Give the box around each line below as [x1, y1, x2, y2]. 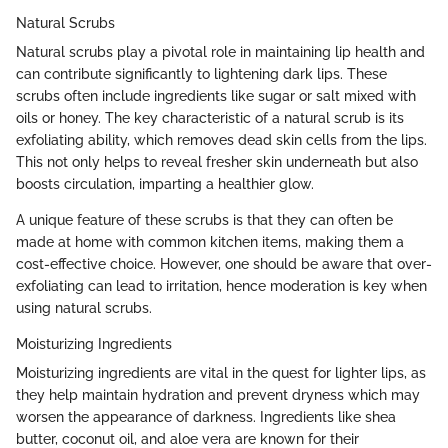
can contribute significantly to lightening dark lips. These [16, 66, 387, 83]
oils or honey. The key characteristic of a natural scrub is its [16, 110, 404, 127]
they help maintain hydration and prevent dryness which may [16, 387, 420, 404]
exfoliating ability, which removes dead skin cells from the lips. [16, 132, 427, 149]
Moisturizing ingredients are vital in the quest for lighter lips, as [16, 365, 426, 382]
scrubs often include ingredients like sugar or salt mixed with [16, 88, 416, 105]
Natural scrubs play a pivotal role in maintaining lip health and [16, 44, 425, 61]
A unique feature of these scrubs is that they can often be [16, 212, 393, 229]
